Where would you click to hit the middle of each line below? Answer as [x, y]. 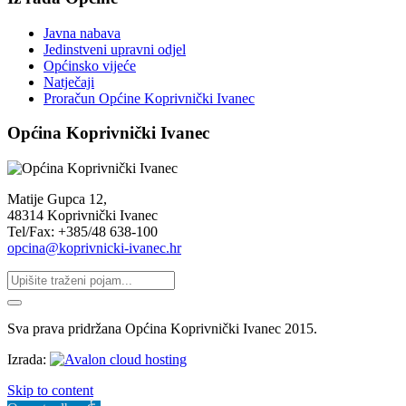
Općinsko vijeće [90, 65]
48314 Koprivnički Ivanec [82, 216]
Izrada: [29, 360]
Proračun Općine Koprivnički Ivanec [149, 98]
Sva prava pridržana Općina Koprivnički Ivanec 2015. [162, 329]
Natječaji [69, 82]
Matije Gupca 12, [57, 199]
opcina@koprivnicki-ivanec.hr [94, 248]
